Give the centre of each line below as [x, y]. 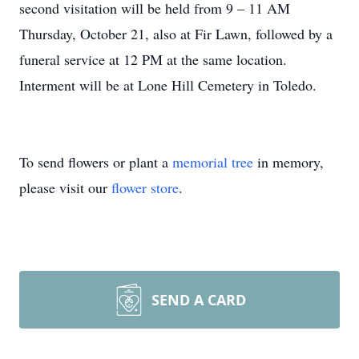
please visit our [65, 188]
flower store [145, 188]
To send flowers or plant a [96, 162]
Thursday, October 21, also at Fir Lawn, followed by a [176, 34]
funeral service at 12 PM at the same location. [153, 59]
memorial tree [213, 162]
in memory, [288, 162]
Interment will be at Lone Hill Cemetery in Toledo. [168, 85]
